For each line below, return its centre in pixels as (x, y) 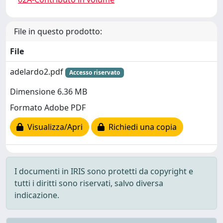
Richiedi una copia (141, 127)
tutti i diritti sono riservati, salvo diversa (89, 183)
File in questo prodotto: (58, 31)
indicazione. (37, 195)
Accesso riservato (94, 72)
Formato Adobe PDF (48, 108)
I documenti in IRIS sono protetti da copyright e (104, 171)
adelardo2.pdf (38, 72)
